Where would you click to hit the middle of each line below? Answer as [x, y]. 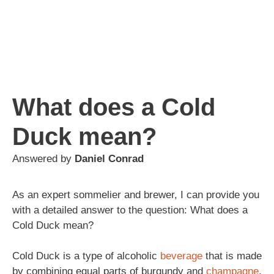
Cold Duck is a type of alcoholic [86, 256]
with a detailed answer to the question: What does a [130, 210]
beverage [181, 256]
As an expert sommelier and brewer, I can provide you [136, 194]
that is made [232, 256]
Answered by [43, 158]
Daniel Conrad [109, 158]
